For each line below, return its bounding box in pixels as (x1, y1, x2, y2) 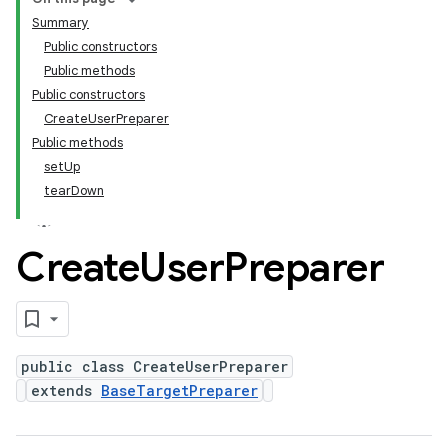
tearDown (44, 182, 104, 199)
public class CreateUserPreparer (21, 357, 288, 376)
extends (31, 381, 101, 400)
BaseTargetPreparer (101, 381, 258, 400)
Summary (32, 14, 89, 31)
